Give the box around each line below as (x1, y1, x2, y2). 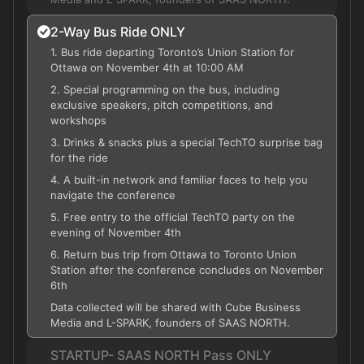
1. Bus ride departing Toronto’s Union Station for (50, 45, 294, 58)
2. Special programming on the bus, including (50, 83, 279, 96)
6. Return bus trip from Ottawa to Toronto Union (50, 248, 297, 261)
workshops (50, 114, 106, 127)
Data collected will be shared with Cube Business (50, 301, 301, 314)
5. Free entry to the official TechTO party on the (50, 210, 295, 223)
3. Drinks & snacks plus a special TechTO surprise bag (50, 136, 323, 149)
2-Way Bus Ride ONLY (50, 24, 186, 40)
